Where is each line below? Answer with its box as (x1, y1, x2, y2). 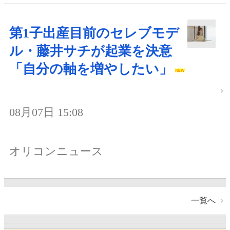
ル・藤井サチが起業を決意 (9, 44, 172, 59)
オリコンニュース (9, 144, 103, 158)
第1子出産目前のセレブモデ (9, 26, 179, 41)
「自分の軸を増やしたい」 (9, 62, 172, 77)
